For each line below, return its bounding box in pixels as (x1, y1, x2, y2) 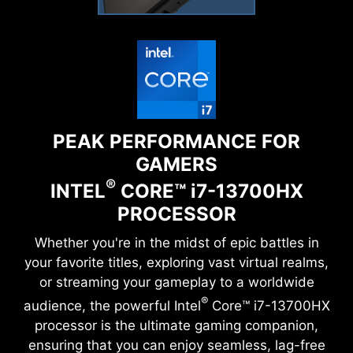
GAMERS (136, 152, 217, 176)
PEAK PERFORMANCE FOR (53, 129, 300, 153)
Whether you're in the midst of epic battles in (34, 234, 319, 251)
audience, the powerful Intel (23, 297, 201, 314)
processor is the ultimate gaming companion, (35, 317, 318, 333)
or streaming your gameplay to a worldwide (39, 273, 314, 290)
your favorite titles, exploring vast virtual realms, (24, 254, 329, 270)
